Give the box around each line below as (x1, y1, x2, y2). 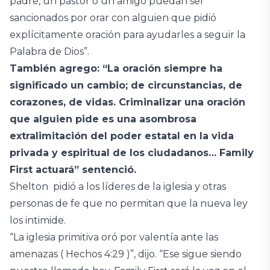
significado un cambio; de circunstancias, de (10, 80, 242, 91)
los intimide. (10, 215, 66, 226)
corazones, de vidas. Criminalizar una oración (10, 96, 245, 108)
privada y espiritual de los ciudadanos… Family (10, 147, 254, 159)
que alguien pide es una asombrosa (10, 113, 196, 125)
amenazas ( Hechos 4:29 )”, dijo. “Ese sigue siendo (10, 248, 242, 260)
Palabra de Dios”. (10, 46, 89, 57)
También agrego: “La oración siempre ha (10, 63, 222, 74)
